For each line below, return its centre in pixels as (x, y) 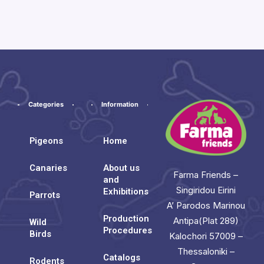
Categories (46, 105)
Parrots (45, 195)
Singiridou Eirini (206, 190)
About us (122, 168)
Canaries (48, 168)
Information (120, 105)
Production (126, 219)
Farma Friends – (206, 174)
